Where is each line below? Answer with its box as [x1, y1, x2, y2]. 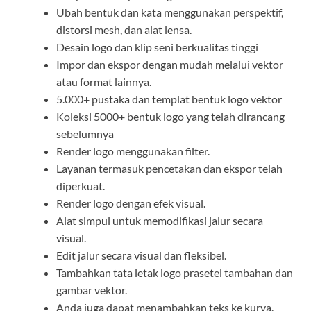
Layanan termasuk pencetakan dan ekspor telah [56, 162, 283, 176]
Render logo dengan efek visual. [56, 196, 205, 210]
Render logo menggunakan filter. [56, 144, 210, 158]
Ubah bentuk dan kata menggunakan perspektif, [56, 6, 283, 19]
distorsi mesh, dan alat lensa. [56, 23, 192, 37]
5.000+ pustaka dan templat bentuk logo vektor [56, 92, 282, 106]
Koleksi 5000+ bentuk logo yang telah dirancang [56, 110, 285, 124]
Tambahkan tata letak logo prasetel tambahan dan [56, 266, 293, 280]
